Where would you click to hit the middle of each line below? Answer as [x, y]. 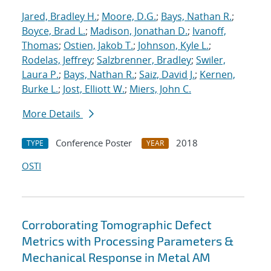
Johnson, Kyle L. [173, 46]
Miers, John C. [160, 89]
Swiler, [211, 60]
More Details [53, 114]
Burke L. [40, 89]
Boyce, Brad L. [54, 31]
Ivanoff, [209, 31]
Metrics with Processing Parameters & [128, 241]
